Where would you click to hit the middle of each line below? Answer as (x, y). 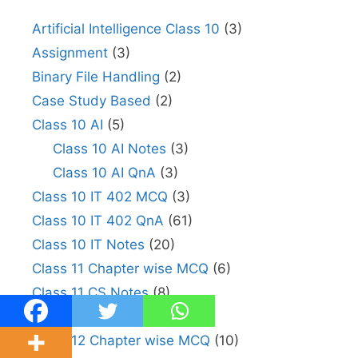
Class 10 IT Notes (88, 244)
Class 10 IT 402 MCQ (100, 196)
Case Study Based (91, 100)
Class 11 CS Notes (90, 292)
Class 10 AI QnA (104, 172)
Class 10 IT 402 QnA (98, 220)
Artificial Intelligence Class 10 (126, 28)
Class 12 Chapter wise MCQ (121, 340)
